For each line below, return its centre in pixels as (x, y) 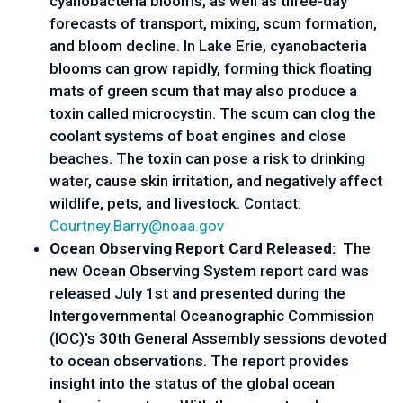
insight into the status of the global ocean (192, 383)
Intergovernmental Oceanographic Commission (212, 316)
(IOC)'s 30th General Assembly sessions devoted (218, 338)
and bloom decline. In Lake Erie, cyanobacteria (208, 46)
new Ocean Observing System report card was (209, 271)
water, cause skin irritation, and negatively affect (216, 181)
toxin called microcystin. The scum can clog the (213, 113)
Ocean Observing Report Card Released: (194, 248)
